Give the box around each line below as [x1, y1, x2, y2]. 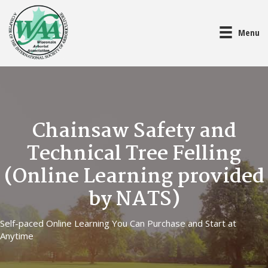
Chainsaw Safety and [32, 115, 236, 148]
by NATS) [88, 183, 180, 216]
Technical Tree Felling [27, 138, 241, 170]
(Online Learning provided [4, 160, 264, 193]
